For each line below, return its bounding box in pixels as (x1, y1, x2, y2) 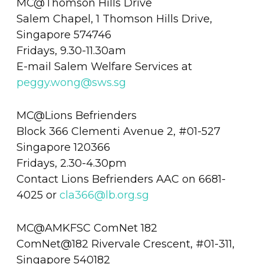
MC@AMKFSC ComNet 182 (16, 221, 157, 235)
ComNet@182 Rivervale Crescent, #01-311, (16, 237, 235, 250)
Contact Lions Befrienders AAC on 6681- (16, 172, 226, 186)
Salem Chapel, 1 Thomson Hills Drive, (16, 12, 212, 25)
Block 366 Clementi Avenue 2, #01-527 (16, 124, 220, 138)
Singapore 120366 (16, 140, 110, 154)
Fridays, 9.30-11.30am (16, 44, 126, 57)
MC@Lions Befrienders (16, 108, 137, 122)
